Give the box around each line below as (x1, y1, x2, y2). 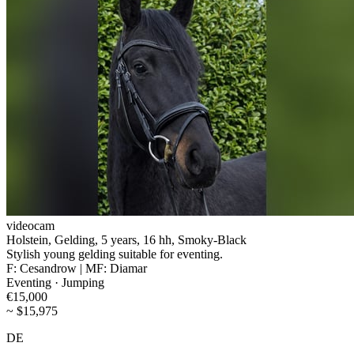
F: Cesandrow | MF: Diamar (6, 261, 147, 275)
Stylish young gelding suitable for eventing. (6, 247, 223, 261)
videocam (6, 218, 55, 232)
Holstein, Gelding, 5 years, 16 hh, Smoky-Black (6, 232, 247, 247)
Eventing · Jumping (6, 275, 104, 289)
